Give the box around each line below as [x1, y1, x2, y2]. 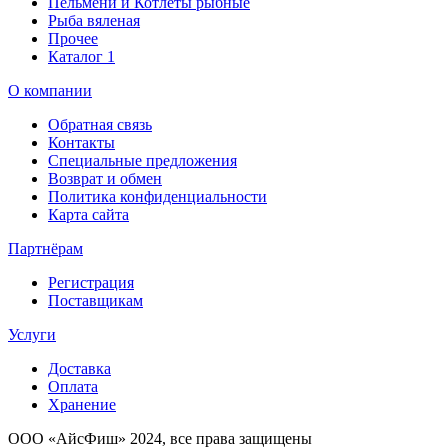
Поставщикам [48, 291, 143, 309]
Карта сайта [48, 205, 129, 223]
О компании [8, 81, 92, 99]
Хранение [48, 395, 116, 413]
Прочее [48, 29, 98, 47]
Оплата [48, 377, 98, 395]
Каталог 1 [48, 47, 115, 65]
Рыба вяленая [48, 11, 140, 29]
